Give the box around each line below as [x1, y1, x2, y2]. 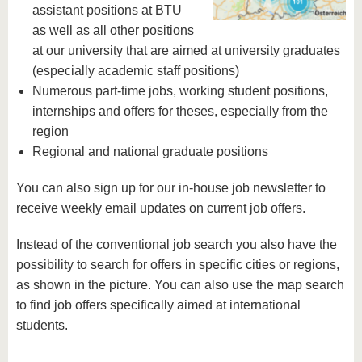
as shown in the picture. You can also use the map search [16, 278, 344, 292]
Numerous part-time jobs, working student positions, [32, 84, 328, 98]
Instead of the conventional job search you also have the [16, 238, 337, 251]
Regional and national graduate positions [32, 145, 268, 158]
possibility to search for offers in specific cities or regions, [16, 258, 339, 271]
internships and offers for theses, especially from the [32, 104, 328, 118]
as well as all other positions [32, 23, 194, 37]
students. [16, 318, 68, 332]
